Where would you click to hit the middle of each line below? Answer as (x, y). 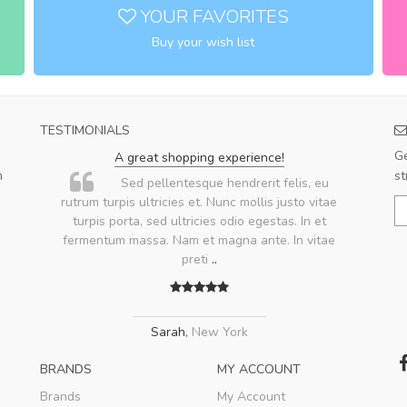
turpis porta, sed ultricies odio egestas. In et (199, 222)
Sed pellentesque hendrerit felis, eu (225, 184)
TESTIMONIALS (85, 131)
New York (219, 333)
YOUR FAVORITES (212, 16)
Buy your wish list (203, 42)
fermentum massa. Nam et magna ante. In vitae (199, 241)
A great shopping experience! (199, 158)
